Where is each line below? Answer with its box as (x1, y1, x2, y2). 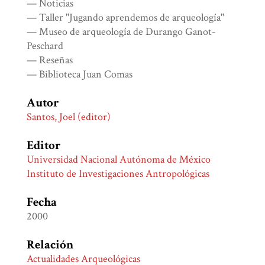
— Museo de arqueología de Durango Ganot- (27, 25, 216, 39)
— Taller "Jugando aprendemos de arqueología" (27, 11, 225, 25)
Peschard (27, 39, 64, 53)
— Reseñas (27, 53, 73, 67)
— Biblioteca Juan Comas (27, 67, 133, 82)
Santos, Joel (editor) (27, 110, 111, 124)
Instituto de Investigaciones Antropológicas (27, 167, 210, 181)
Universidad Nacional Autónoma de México (27, 153, 211, 167)
